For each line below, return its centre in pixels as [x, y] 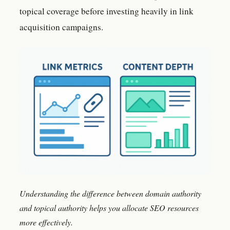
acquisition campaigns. [61, 27]
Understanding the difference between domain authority [110, 193]
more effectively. [46, 222]
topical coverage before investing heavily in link [107, 11]
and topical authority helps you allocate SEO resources [109, 207]
